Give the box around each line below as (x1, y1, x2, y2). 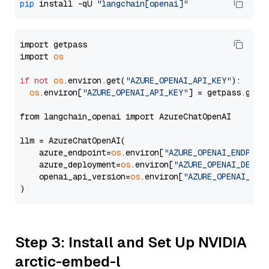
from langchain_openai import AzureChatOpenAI (20, 111, 231, 122)
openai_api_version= (20, 171, 130, 182)
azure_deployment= (20, 159, 121, 170)
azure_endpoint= (20, 147, 111, 158)
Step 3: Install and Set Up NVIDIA (15, 233, 247, 252)
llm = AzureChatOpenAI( (20, 135, 125, 146)
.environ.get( (63, 75, 125, 86)
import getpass (20, 39, 87, 50)
